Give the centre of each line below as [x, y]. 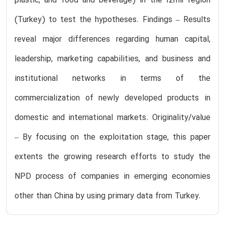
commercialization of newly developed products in [113, 99]
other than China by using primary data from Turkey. [108, 197]
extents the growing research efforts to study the [113, 157]
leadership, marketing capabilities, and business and [113, 60]
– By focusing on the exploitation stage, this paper [113, 138]
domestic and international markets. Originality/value [113, 118]
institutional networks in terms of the [113, 79]
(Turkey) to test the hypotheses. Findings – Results [113, 20]
